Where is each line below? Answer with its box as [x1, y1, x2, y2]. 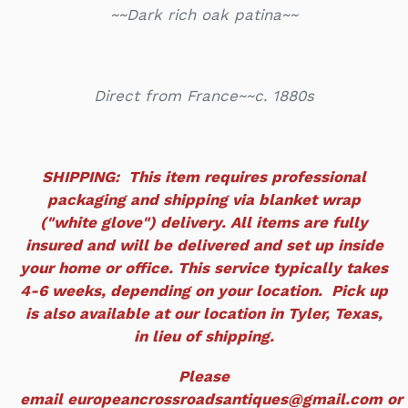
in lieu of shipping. [134, 326, 274, 345]
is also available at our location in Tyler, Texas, [25, 303, 382, 322]
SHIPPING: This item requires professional [42, 167, 366, 186]
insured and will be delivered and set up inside [25, 235, 383, 254]
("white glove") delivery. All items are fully [40, 212, 368, 231]
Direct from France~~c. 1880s [94, 86, 314, 105]
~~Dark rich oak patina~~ [110, 5, 298, 24]
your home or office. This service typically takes [20, 258, 388, 277]
